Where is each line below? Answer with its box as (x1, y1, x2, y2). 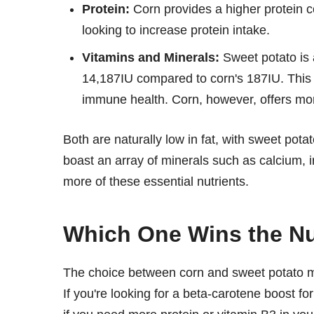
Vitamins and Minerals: (82, 50, 219, 64)
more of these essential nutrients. (63, 174, 249, 189)
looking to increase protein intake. (82, 22, 270, 37)
